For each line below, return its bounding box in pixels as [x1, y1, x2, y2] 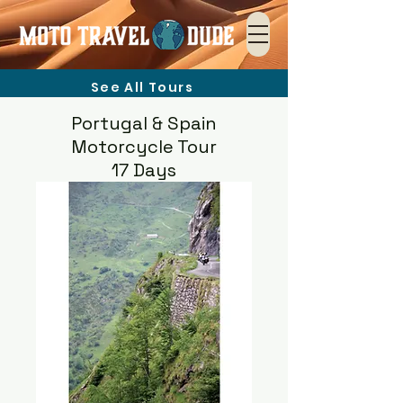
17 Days [112, 158, 176, 182]
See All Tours [90, 77, 194, 96]
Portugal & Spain [71, 112, 217, 135]
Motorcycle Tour [71, 135, 217, 158]
